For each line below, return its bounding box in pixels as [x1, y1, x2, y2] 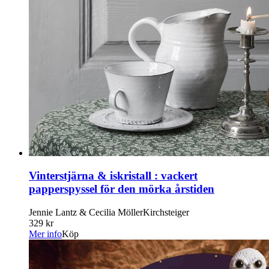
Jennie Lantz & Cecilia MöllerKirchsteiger [29, 207, 189, 218]
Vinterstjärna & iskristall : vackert [29, 169, 198, 183]
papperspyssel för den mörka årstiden [29, 183, 214, 196]
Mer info [29, 229, 62, 240]
